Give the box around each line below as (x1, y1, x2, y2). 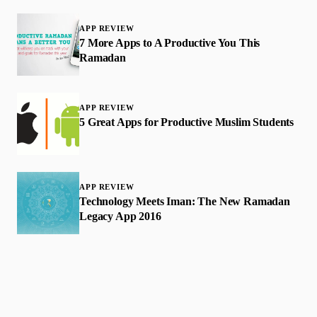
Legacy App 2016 (79, 209, 161, 222)
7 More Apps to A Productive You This (79, 36, 260, 49)
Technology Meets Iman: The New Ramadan (79, 195, 290, 207)
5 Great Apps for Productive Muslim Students (79, 115, 294, 128)
